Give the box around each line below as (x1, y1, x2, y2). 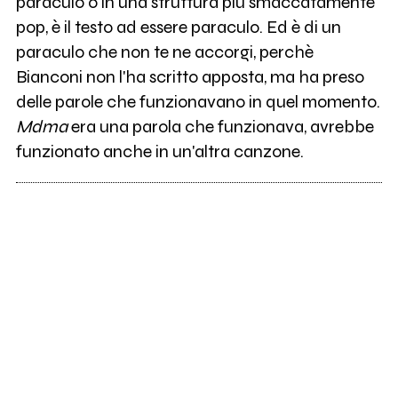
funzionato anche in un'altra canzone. (15, 141, 304, 163)
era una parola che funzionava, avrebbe (67, 116, 374, 138)
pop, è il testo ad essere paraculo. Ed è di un (15, 17, 341, 38)
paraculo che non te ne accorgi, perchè (15, 42, 314, 63)
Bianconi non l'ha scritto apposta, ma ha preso (15, 67, 364, 88)
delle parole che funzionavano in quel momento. (15, 92, 380, 113)
